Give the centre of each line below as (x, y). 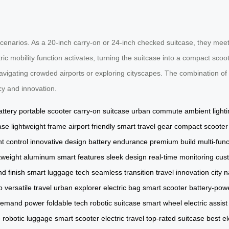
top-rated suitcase (175, 218)
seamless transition (123, 172)
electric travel (123, 218)
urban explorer (77, 187)
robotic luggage (28, 218)
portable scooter (45, 111)
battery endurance (118, 141)
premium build (173, 141)
